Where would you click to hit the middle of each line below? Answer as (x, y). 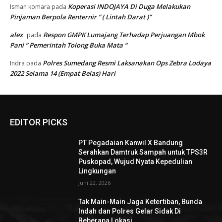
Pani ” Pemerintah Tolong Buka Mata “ (68, 45)
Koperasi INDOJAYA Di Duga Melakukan (129, 7)
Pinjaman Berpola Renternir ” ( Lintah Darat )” (81, 17)
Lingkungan (97, 171)
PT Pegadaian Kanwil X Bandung (131, 143)
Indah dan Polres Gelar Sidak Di (130, 211)
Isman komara (30, 7)
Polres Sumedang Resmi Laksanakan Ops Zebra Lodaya (127, 63)
